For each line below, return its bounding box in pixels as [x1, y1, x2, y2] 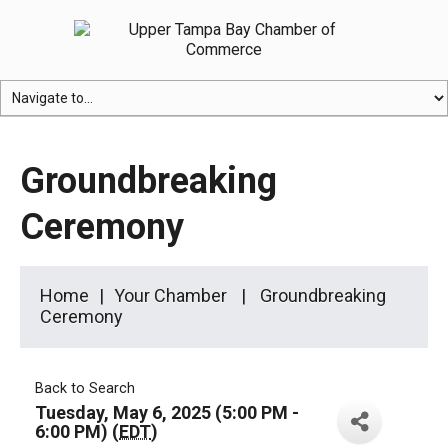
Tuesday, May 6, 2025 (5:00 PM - [35, 401, 299, 423]
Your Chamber [114, 285, 227, 306]
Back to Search [35, 380, 135, 397]
